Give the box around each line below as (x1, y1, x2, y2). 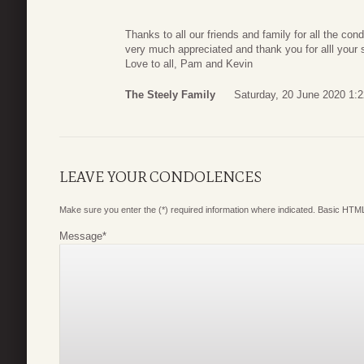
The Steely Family (125, 88, 215, 101)
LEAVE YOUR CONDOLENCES (59, 167, 262, 186)
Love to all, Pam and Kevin (125, 58, 253, 71)
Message (59, 229, 102, 242)
